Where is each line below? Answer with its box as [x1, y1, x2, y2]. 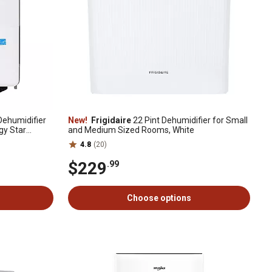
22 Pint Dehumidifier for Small [131, 115, 248, 125]
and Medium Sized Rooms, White [68, 125, 194, 135]
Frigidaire [89, 115, 131, 125]
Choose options [127, 193, 191, 203]
